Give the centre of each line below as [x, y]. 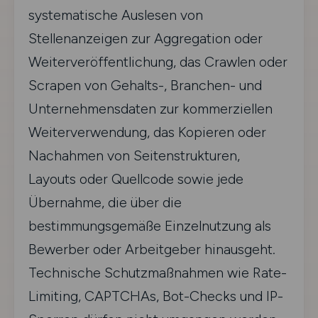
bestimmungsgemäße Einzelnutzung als [150, 226]
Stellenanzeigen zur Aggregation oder [146, 38]
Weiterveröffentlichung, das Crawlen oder [158, 62]
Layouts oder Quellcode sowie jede [136, 179]
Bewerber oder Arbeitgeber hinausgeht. [152, 249]
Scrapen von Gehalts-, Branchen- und [145, 85]
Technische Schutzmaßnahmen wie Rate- [158, 273]
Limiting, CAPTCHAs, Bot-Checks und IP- [156, 296]
